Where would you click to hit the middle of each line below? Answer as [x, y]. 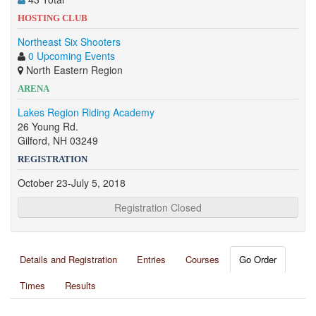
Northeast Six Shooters [69, 42]
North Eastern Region [73, 70]
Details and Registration [68, 259]
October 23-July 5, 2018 [72, 183]
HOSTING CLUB [53, 18]
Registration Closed [158, 207]
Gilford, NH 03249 [58, 140]
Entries [151, 259]
